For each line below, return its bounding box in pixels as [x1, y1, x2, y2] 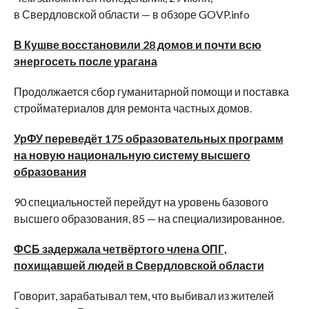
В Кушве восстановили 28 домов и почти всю [13, 38, 261, 52]
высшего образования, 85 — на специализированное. [13, 212, 284, 226]
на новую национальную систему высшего [13, 148, 250, 162]
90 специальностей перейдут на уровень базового [13, 195, 268, 209]
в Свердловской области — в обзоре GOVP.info [13, 8, 250, 21]
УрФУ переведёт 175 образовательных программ [13, 132, 283, 146]
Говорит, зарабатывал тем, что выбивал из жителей [13, 289, 274, 303]
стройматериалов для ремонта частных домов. [13, 101, 252, 115]
